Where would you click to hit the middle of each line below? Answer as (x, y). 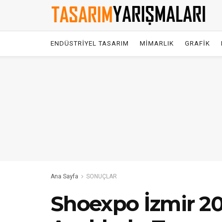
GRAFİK (197, 43)
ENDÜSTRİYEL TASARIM (90, 43)
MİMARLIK (157, 43)
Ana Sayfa (64, 176)
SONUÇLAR (102, 176)
